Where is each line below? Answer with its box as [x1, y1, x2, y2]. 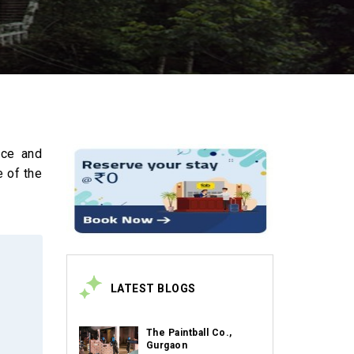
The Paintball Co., [145, 327, 232, 338]
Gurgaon [145, 340, 187, 351]
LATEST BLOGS [110, 282, 196, 295]
